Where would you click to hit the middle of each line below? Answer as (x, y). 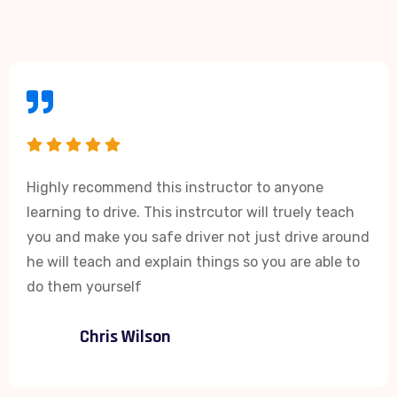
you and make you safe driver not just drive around (198, 237)
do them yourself (84, 286)
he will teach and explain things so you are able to (193, 261)
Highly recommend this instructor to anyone (175, 187)
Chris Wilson (125, 336)
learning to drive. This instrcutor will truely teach (191, 212)
